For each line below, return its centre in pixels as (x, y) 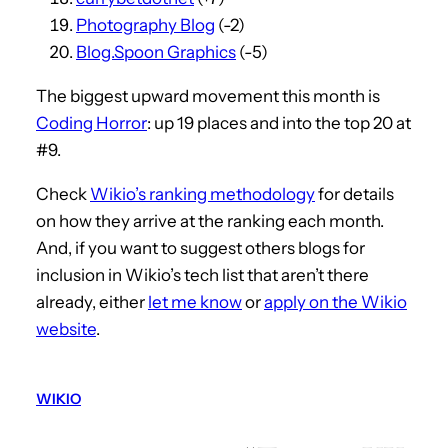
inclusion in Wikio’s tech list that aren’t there (202, 274)
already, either (92, 301)
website (66, 328)
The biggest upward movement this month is (208, 95)
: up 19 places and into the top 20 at (279, 122)
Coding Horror (91, 122)
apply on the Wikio (335, 301)
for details (354, 193)
